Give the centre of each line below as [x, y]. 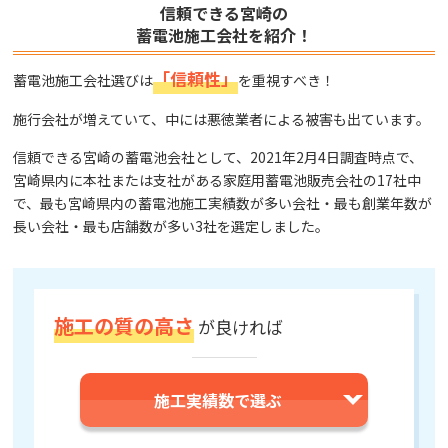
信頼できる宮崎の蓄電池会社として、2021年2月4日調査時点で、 [218, 156]
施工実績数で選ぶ [218, 399]
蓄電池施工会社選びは [83, 79]
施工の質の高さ [124, 325]
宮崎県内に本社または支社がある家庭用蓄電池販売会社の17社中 [217, 179]
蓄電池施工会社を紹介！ [224, 34]
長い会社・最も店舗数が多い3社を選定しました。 [171, 225]
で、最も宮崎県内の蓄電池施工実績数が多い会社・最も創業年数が [223, 202]
